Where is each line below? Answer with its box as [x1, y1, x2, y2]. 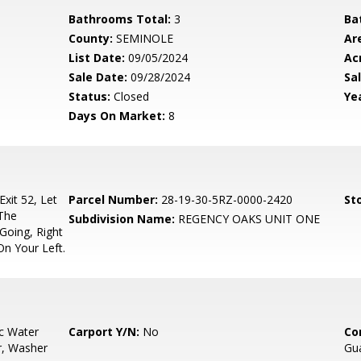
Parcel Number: [68, 192, 159, 207]
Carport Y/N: [68, 324, 140, 339]
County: [68, 31, 114, 46]
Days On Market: [68, 108, 166, 123]
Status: [68, 89, 111, 104]
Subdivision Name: [68, 211, 176, 226]
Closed [110, 89, 150, 104]
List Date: [68, 50, 126, 65]
